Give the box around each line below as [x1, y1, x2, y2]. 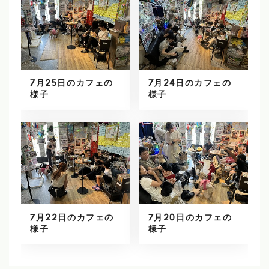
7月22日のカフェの [30, 214, 114, 223]
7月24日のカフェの [148, 79, 232, 88]
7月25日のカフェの [30, 79, 113, 88]
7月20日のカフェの [148, 214, 232, 223]
